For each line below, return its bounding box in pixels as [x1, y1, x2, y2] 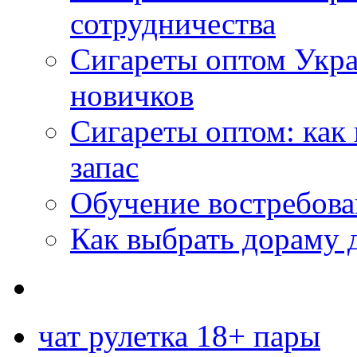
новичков [70, 77, 194, 112]
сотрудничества [70, 6, 276, 41]
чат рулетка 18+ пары [38, 318, 320, 353]
